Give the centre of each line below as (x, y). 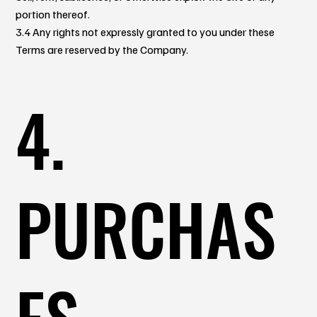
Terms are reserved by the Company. (102, 49)
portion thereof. (53, 14)
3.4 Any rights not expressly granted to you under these (145, 31)
